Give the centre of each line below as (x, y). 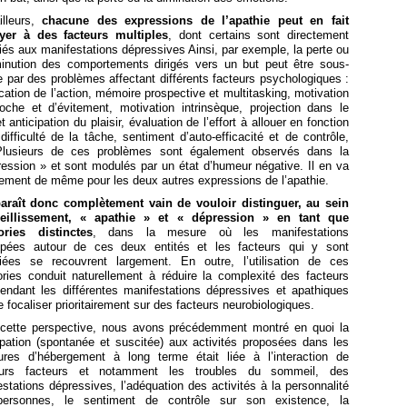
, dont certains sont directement (258, 35)
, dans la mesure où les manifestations (221, 233)
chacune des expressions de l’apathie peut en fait (196, 21)
